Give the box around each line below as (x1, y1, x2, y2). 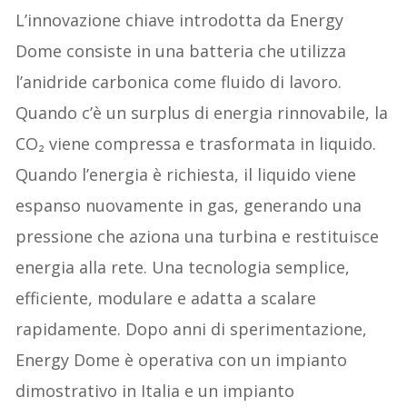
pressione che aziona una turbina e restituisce (15, 224, 380, 247)
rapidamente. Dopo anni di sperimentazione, (15, 317, 368, 340)
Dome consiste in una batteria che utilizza (15, 39, 347, 62)
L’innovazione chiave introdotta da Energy (15, 8, 344, 31)
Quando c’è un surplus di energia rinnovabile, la (15, 101, 389, 124)
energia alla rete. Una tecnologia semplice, (15, 255, 351, 278)
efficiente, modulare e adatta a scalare (15, 286, 317, 309)
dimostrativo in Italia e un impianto (15, 379, 295, 402)
